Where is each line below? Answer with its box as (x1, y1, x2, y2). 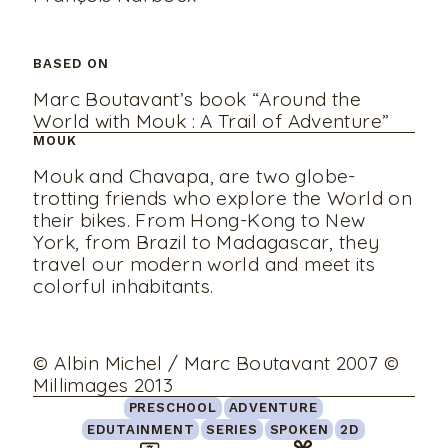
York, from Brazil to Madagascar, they (33, 229, 380, 254)
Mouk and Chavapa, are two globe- (33, 163, 356, 188)
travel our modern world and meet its (33, 251, 376, 276)
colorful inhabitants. (33, 273, 214, 298)
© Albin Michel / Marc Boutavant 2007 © (33, 351, 399, 376)
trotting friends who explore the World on (33, 185, 413, 210)
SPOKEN (269, 422, 329, 438)
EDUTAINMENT (86, 422, 195, 438)
